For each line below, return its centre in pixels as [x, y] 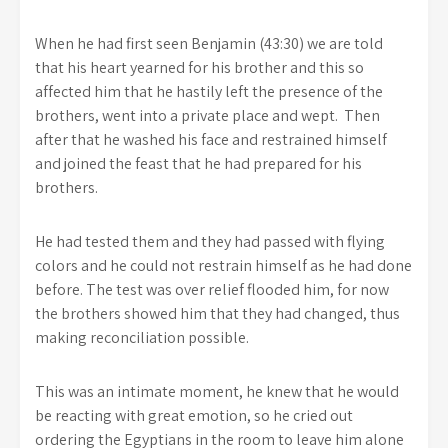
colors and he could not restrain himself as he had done [223, 265]
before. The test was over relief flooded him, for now [212, 289]
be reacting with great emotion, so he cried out [194, 415]
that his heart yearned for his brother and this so [199, 67]
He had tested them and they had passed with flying [210, 241]
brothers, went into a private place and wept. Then [207, 115]
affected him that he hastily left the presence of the [209, 91]
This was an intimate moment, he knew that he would [217, 391]
